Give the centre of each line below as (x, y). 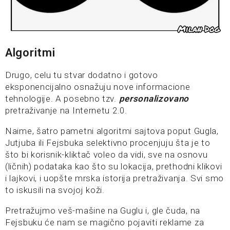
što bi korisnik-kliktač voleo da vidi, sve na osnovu (107, 155)
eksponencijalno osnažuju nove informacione (98, 87)
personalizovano (154, 99)
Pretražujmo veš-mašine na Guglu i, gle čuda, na (103, 211)
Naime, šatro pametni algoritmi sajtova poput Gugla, (112, 131)
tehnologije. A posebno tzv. (62, 99)
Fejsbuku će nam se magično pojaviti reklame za (105, 223)
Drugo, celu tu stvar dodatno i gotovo (82, 75)
